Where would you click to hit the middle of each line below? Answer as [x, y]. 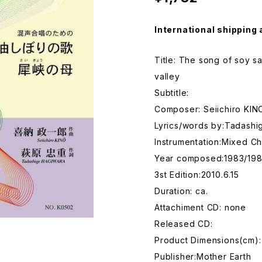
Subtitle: [172, 93]
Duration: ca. [181, 191]
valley [167, 76]
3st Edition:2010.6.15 [197, 175]
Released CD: [184, 224]
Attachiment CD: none [200, 207]
